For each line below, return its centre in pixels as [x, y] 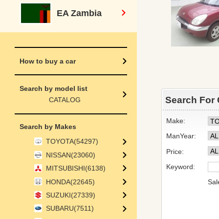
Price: [175, 151]
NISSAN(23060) [71, 155]
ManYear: [181, 136]
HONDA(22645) [70, 182]
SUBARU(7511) [70, 208]
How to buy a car [48, 61]
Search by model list [54, 89]
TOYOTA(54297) [72, 142]
